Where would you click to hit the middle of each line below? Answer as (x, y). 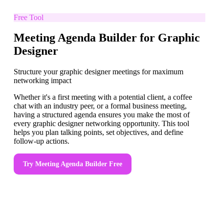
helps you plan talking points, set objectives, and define (99, 132)
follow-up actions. (42, 141)
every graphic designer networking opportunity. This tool (101, 124)
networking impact (43, 81)
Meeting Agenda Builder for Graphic (107, 38)
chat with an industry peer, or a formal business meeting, (100, 106)
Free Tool (29, 17)
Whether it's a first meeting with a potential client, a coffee (103, 97)
